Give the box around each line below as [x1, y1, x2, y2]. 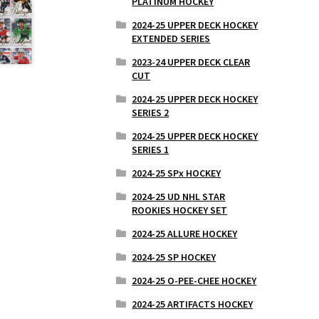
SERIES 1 [132, 142, 169, 156]
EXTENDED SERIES [132, 31, 211, 45]
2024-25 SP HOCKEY [132, 250, 216, 263]
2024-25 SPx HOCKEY [132, 166, 221, 179]
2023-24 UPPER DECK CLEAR [132, 55, 251, 68]
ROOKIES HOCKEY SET [132, 203, 228, 216]
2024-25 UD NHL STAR [132, 189, 226, 203]
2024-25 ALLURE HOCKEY [132, 226, 238, 240]
